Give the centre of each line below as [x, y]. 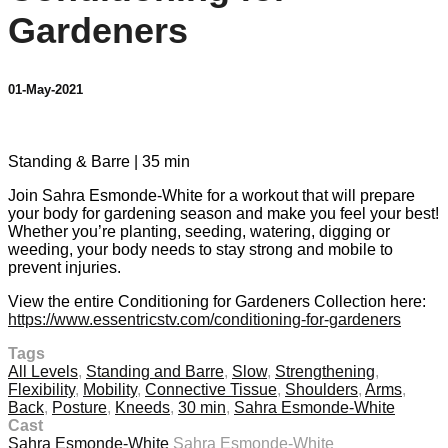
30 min [202, 408]
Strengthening [325, 372]
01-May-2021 [45, 90]
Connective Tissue [211, 390]
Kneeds [142, 408]
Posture [79, 408]
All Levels [43, 372]
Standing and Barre [155, 372]
